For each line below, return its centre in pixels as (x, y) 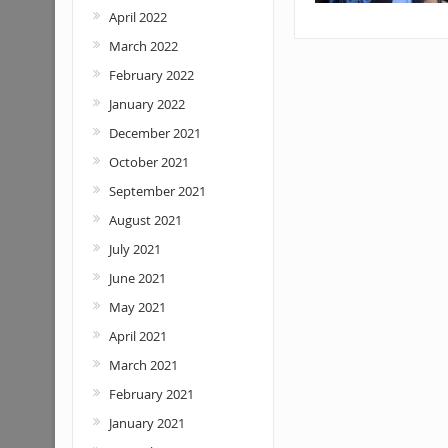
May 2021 (137, 307)
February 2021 (151, 394)
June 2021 (137, 278)
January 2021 (146, 423)
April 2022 (137, 17)
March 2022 (143, 46)
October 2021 (148, 162)
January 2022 (146, 104)
